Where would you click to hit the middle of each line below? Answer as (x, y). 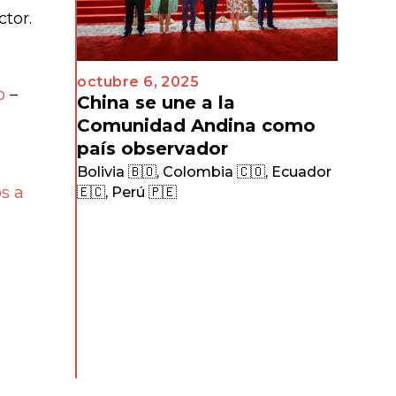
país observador (153, 148)
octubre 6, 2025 (138, 81)
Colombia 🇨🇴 (214, 171)
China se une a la (156, 102)
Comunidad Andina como (197, 125)
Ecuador (302, 171)
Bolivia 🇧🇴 (117, 171)
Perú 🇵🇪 (145, 192)
